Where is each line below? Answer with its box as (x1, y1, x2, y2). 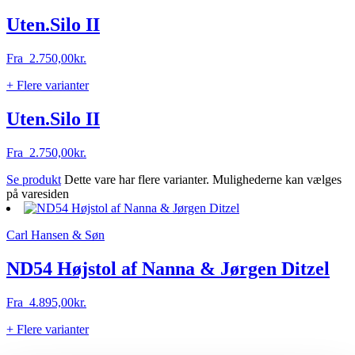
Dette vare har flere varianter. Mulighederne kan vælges (64, 173, 342, 187)
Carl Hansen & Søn (6, 228, 105, 242)
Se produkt (6, 173, 61, 187)
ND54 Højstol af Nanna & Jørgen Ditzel (6, 258, 330, 279)
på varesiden (6, 187, 69, 201)
